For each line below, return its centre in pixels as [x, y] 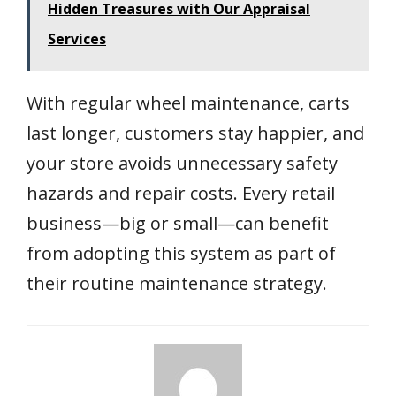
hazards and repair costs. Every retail [181, 194]
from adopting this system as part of [181, 254]
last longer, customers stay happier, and [195, 133]
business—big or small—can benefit [178, 224]
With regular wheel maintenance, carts [188, 103]
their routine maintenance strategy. [177, 284]
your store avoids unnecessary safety [182, 164]
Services [77, 39]
